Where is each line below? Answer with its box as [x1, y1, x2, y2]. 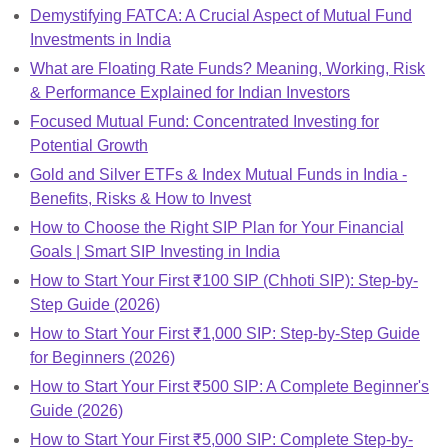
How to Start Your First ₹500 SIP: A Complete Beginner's [30, 377, 429, 395]
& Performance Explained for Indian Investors [30, 83, 350, 101]
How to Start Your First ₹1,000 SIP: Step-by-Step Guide [30, 324, 420, 342]
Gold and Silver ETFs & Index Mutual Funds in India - [30, 165, 407, 183]
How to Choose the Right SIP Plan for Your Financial [30, 218, 404, 236]
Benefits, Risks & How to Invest [30, 189, 251, 207]
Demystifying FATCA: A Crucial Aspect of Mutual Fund [30, 6, 412, 24]
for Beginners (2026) [30, 348, 175, 366]
